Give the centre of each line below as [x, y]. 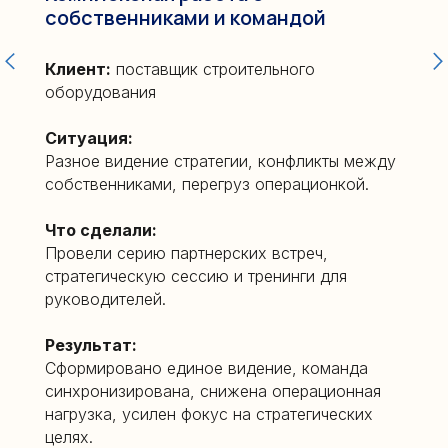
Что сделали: [101, 229]
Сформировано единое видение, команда [206, 367]
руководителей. [105, 298]
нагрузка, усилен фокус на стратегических [209, 413]
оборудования [100, 91]
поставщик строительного [213, 68]
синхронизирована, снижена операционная [213, 390]
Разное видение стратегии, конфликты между [220, 160]
